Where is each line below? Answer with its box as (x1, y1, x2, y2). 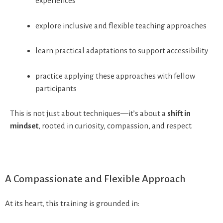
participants (35, 84, 77, 93)
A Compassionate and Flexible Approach (5, 173, 186, 184)
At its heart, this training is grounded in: (5, 199, 139, 208)
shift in (167, 109, 191, 118)
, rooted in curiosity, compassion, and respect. (38, 121, 193, 130)
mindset (10, 121, 38, 130)
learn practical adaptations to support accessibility (35, 46, 208, 55)
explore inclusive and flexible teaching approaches (35, 21, 207, 30)
